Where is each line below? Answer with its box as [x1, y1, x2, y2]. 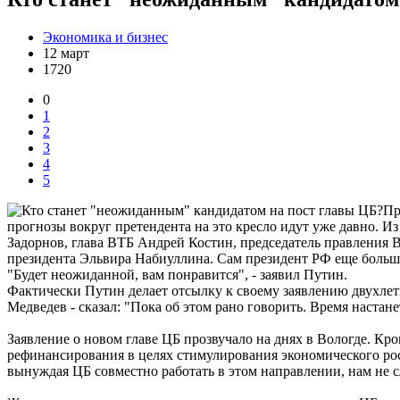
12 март [43, 45, 89, 61]
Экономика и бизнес [43, 29, 168, 45]
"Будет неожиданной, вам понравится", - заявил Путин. [7, 266, 347, 282]
